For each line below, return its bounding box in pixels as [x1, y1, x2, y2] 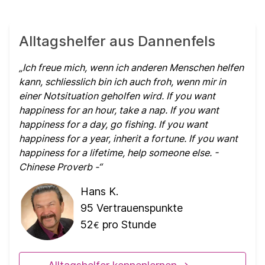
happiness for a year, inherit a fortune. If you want [19, 132, 238, 145]
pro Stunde [99, 218, 156, 231]
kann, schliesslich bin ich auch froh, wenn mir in [19, 76, 226, 88]
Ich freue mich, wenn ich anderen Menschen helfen [22, 62, 244, 74]
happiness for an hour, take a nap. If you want [19, 104, 219, 117]
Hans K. [80, 185, 118, 198]
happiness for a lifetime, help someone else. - [19, 147, 218, 159]
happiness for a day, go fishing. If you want [19, 118, 208, 131]
